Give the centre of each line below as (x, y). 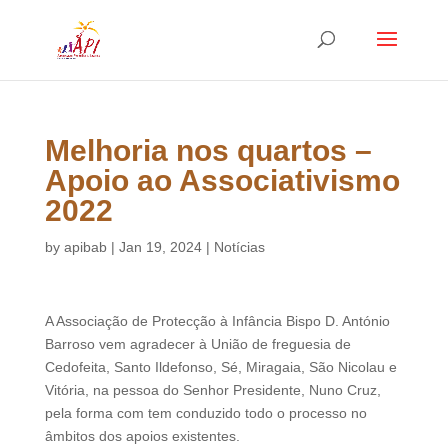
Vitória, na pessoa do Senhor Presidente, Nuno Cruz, (212, 390)
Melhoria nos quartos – (208, 150)
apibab (85, 247)
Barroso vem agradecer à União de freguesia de (197, 344)
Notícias (239, 247)
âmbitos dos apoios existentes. (142, 436)
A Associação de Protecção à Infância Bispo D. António (217, 321)
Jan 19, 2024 (160, 247)
